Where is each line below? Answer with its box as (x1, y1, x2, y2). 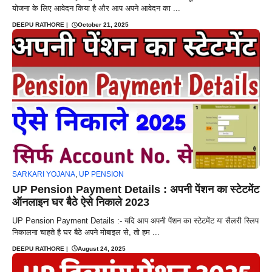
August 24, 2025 (78, 245, 126, 252)
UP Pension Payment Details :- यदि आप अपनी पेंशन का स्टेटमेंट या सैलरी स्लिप (12, 216, 259, 225)
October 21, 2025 (78, 21, 129, 29)
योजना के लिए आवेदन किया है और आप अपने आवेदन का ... (12, 4, 180, 13)
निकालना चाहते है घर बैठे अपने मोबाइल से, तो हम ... (12, 227, 160, 237)
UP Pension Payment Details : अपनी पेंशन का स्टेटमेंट (12, 183, 259, 195)
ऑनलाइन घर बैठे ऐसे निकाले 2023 (12, 195, 149, 208)
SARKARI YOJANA (12, 169, 75, 178)
